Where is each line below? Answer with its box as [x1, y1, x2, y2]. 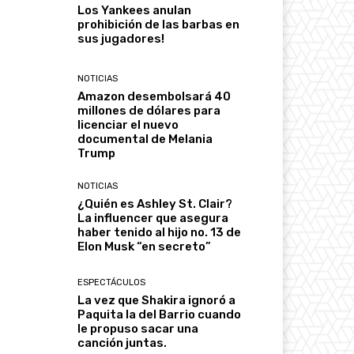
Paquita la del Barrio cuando [77, 307, 242, 322]
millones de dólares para [77, 104, 221, 119]
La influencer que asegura [77, 211, 229, 226]
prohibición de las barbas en [77, 17, 240, 32]
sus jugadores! [77, 32, 165, 47]
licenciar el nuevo [77, 118, 179, 133]
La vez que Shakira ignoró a [77, 292, 236, 307]
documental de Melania [77, 132, 213, 147]
